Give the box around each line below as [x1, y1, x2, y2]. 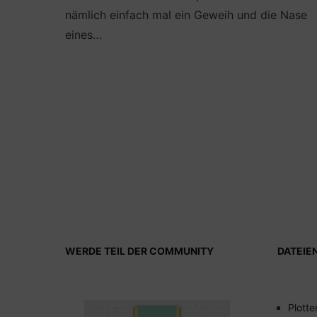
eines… [65, 27, 102, 42]
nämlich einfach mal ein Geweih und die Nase [65, 7, 307, 22]
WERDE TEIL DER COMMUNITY [65, 244, 214, 257]
